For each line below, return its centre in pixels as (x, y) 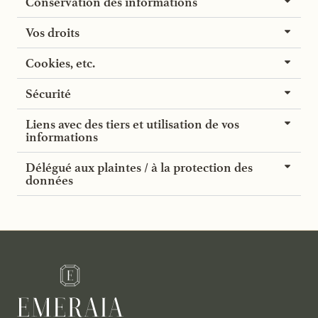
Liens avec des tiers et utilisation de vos (132, 124)
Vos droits (53, 32)
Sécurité (48, 93)
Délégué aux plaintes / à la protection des (139, 167)
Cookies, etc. (60, 63)
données (49, 180)
